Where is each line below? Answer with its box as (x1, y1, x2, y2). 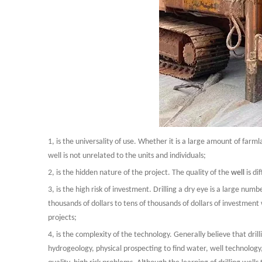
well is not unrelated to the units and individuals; (48, 151, 206, 160)
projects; (48, 213, 77, 222)
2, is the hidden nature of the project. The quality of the (48, 168, 229, 177)
